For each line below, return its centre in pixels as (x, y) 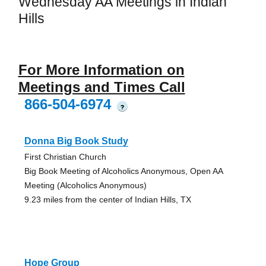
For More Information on (101, 70)
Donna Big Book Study (76, 141)
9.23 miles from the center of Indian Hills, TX (107, 200)
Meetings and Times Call (102, 87)
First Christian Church (65, 157)
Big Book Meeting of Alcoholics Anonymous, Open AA (123, 171)
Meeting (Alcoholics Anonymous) (85, 186)
